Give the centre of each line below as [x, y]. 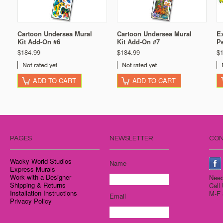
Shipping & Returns [38, 185]
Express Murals [33, 169]
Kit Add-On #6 [39, 42]
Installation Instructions [44, 193]
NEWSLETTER [131, 138]
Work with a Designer [41, 177]
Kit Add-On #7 [138, 42]
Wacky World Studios [41, 161]
